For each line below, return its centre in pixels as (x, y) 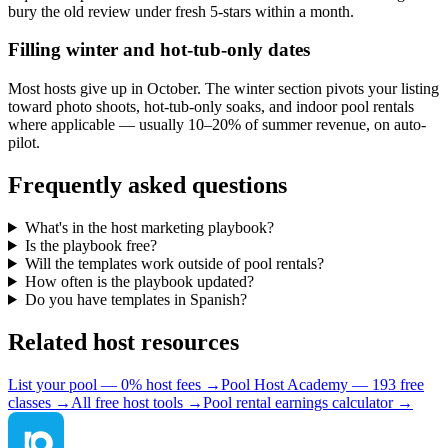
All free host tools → (137, 402)
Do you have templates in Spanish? (135, 299)
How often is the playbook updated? (139, 281)
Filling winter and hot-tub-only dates (159, 50)
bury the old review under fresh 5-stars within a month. (181, 11)
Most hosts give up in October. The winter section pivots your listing (223, 89)
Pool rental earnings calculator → (308, 402)
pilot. (24, 143)
